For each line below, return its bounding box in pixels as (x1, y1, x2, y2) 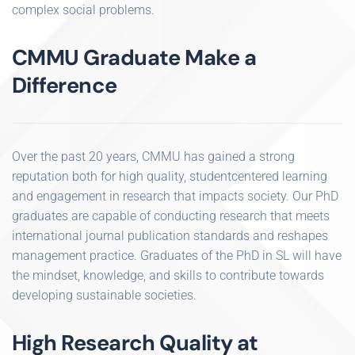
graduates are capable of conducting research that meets (12, 208, 330, 223)
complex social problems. (12, 2, 155, 17)
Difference (12, 71, 117, 99)
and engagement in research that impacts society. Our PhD (12, 189, 338, 204)
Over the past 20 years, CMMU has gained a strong (12, 149, 295, 164)
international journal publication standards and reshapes (12, 228, 328, 243)
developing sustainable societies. (12, 288, 197, 303)
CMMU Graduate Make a (12, 44, 257, 71)
